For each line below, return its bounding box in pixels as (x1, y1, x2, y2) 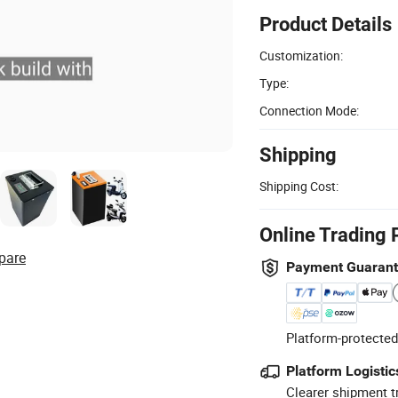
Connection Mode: (259, 101, 359, 119)
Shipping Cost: (259, 177, 338, 195)
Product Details (259, 12, 392, 36)
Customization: (259, 46, 343, 64)
